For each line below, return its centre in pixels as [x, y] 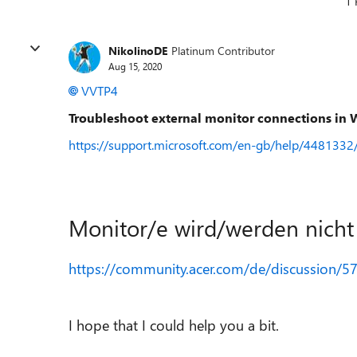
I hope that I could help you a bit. [174, 325]
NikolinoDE [138, 50]
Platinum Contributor [223, 50]
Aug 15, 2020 [135, 66]
